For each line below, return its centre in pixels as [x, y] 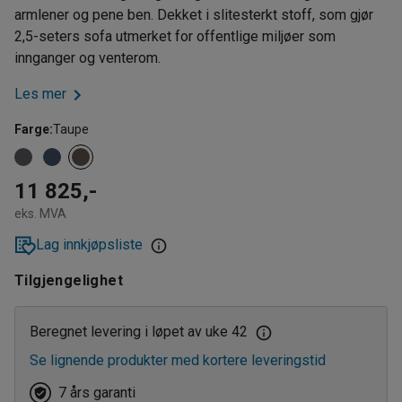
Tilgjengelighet [69, 280]
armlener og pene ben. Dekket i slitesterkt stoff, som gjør [194, 15]
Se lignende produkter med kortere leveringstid [178, 360]
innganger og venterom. [87, 58]
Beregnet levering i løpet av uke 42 [139, 331]
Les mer [40, 94]
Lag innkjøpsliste [89, 244]
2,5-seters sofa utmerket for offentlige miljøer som [175, 36]
